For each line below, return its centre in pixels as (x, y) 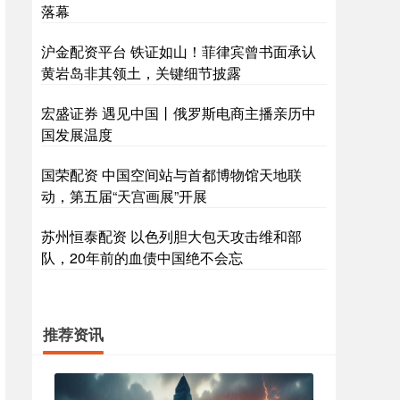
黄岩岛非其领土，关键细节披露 (141, 73)
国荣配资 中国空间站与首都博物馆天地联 (171, 175)
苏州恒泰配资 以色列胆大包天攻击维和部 (171, 237)
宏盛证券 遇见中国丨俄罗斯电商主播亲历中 (179, 113)
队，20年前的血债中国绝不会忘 (142, 258)
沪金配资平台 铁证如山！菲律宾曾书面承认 (179, 52)
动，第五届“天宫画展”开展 (124, 196)
